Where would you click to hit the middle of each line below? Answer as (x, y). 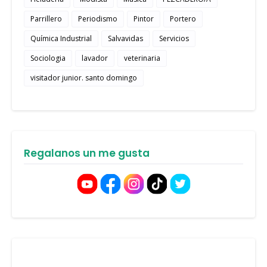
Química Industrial (61, 38)
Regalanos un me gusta (87, 153)
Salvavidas (125, 38)
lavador (95, 58)
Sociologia (48, 58)
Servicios (174, 38)
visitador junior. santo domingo (84, 77)
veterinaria (142, 58)
